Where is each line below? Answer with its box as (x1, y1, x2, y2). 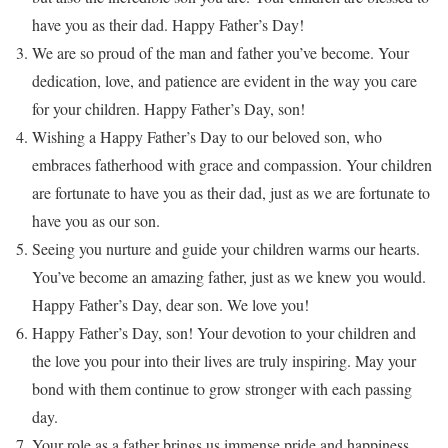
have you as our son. (32, 209, 160, 231)
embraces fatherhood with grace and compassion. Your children (32, 153, 432, 175)
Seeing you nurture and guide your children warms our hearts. (32, 237, 420, 259)
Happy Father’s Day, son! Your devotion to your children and (32, 321, 416, 343)
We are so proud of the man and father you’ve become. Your (32, 41, 409, 63)
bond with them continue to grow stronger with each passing (32, 377, 412, 399)
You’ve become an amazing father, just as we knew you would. (32, 265, 426, 287)
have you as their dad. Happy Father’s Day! (32, 13, 304, 35)
